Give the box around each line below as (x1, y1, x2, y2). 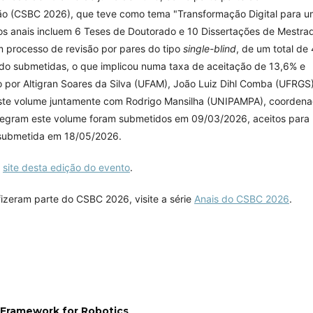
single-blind (183, 42, 236, 54)
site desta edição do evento (3, 161, 130, 173)
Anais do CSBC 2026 (194, 192, 289, 205)
